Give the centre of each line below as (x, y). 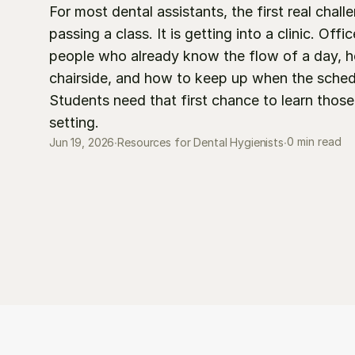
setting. (74, 122)
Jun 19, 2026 (82, 142)
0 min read (314, 141)
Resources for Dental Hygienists (200, 142)
